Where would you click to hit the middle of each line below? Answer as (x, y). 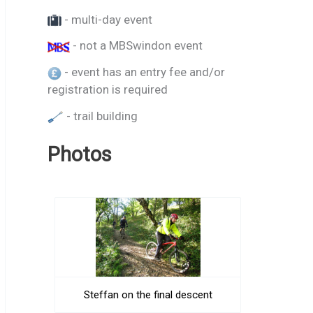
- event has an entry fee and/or (143, 72)
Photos (80, 155)
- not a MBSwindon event (136, 46)
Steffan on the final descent (148, 294)
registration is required (108, 90)
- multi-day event (107, 19)
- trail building (101, 116)
